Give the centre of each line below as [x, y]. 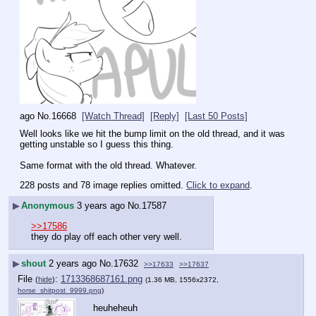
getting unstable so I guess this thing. [97, 144]
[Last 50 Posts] [216, 116]
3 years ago [101, 206]
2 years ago [73, 264]
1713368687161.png [102, 279]
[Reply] [165, 116]
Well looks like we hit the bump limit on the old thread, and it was [152, 133]
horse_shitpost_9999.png [60, 290]
